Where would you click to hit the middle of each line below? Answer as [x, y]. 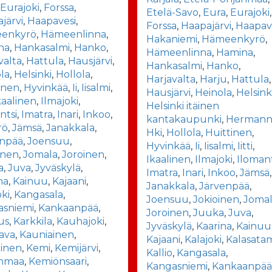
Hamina [235, 52]
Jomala [41, 154]
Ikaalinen [169, 159]
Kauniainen [47, 234]
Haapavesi [52, 21]
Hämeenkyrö [234, 39]
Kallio [160, 253]
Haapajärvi [206, 25]
